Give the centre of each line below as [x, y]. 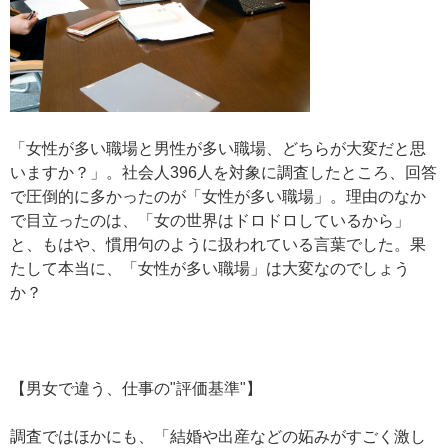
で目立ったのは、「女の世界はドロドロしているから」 [210, 220]
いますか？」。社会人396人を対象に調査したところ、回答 [223, 172]
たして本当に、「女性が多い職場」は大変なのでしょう [210, 268]
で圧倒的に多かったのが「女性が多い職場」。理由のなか [218, 196]
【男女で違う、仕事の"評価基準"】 [136, 388]
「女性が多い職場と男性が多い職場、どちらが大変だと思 [218, 148]
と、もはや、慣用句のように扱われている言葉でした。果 [218, 244]
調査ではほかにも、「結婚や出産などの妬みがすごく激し [218, 436]
